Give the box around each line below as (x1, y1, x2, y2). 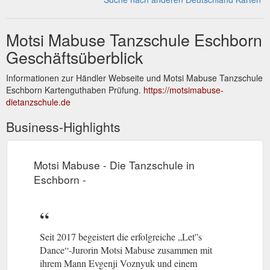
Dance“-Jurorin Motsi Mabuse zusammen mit (40, 243, 212, 256)
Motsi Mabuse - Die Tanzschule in (34, 157, 195, 172)
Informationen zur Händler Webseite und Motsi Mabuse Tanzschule (6, 71, 263, 84)
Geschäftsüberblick (6, 45, 143, 69)
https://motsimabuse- (143, 83, 224, 96)
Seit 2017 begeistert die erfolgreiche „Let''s (40, 230, 202, 243)
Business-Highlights (6, 117, 121, 136)
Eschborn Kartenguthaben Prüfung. (6, 83, 143, 96)
